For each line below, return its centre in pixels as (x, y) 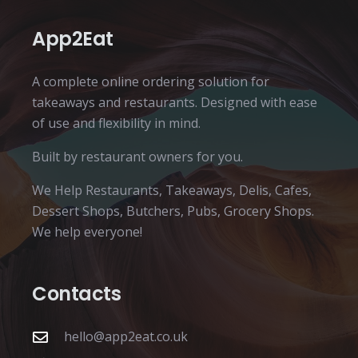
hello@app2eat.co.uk (125, 337)
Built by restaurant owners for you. (137, 157)
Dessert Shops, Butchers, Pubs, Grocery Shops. (173, 211)
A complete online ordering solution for (151, 82)
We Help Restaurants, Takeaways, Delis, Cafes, (172, 191)
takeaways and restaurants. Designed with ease (175, 103)
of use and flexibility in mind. (116, 123)
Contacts (77, 294)
